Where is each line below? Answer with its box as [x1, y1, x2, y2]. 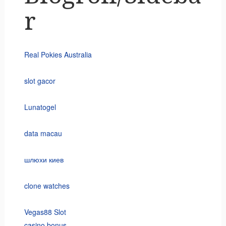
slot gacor [24, 76, 55, 86]
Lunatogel [24, 102, 56, 112]
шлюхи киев [24, 154, 64, 165]
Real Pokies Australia [24, 49, 92, 60]
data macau [24, 128, 62, 139]
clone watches [24, 181, 70, 191]
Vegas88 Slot [24, 207, 66, 217]
